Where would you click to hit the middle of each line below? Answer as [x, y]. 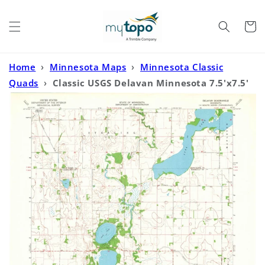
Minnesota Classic [182, 67]
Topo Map [32, 99]
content [35, 17]
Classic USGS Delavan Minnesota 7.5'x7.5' [151, 83]
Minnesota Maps [88, 67]
